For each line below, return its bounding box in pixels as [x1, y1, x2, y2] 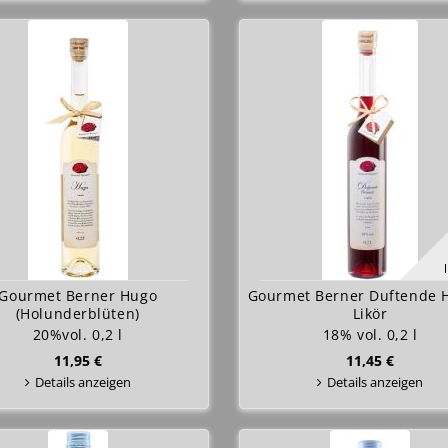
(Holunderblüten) [15, 304, 140, 323]
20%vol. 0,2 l [32, 325, 123, 344]
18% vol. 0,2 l [322, 325, 418, 344]
